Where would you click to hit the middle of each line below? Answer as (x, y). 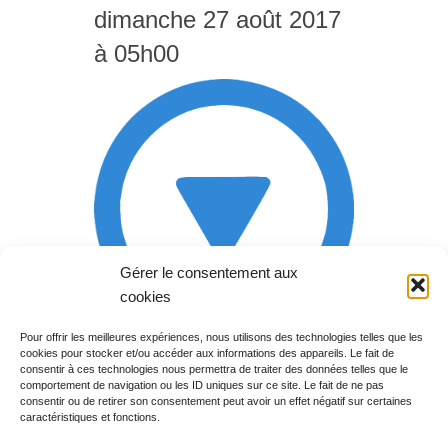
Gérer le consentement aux (209, 273)
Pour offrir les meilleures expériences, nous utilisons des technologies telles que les (221, 337)
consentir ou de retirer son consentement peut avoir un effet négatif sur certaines (216, 401)
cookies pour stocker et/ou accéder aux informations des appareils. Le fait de (207, 353)
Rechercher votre (181, 358)
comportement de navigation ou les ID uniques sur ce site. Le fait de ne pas (202, 385)
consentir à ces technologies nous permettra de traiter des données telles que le (214, 369)
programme (155, 385)
